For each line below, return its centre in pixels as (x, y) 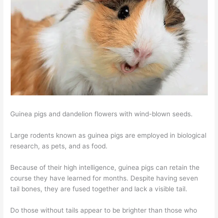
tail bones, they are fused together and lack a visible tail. (99, 189)
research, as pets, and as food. (59, 146)
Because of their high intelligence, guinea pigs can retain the (105, 167)
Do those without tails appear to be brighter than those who (104, 210)
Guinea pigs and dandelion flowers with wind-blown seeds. (102, 114)
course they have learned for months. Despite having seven (104, 178)
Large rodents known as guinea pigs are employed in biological (109, 136)
